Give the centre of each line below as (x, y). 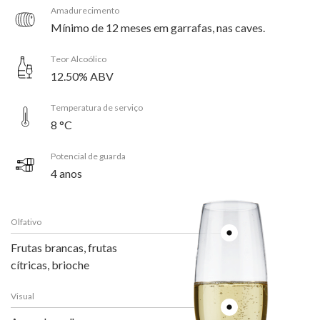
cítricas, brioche (50, 264)
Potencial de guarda (88, 156)
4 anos (66, 173)
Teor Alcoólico (79, 59)
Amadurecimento (85, 10)
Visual (22, 296)
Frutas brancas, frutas (64, 247)
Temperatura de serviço (97, 107)
